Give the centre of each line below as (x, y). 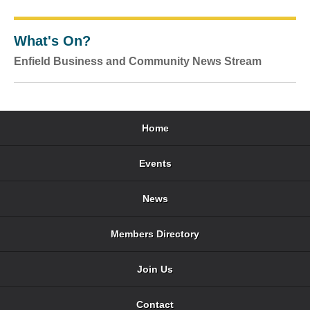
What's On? (52, 41)
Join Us (155, 269)
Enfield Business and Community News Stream (138, 61)
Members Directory (155, 234)
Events (155, 163)
